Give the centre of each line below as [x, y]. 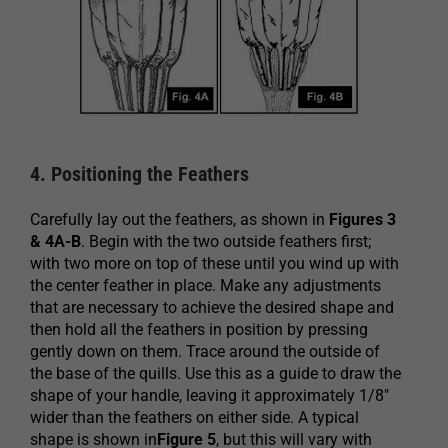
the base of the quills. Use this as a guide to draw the [215, 373]
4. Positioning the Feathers [139, 173]
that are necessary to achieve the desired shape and [212, 307]
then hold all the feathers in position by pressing [199, 329]
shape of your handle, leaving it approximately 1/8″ [209, 395]
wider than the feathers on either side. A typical [194, 417]
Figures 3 [362, 219]
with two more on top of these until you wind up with [214, 263]
